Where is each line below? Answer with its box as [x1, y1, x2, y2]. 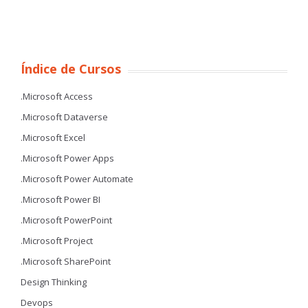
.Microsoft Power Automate [21, 173, 133, 185]
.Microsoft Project [21, 234, 93, 247]
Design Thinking [21, 276, 87, 288]
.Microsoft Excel [21, 131, 85, 144]
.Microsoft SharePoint [21, 255, 111, 267]
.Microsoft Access [21, 90, 93, 102]
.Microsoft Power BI [21, 193, 100, 206]
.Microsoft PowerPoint [21, 214, 112, 226]
